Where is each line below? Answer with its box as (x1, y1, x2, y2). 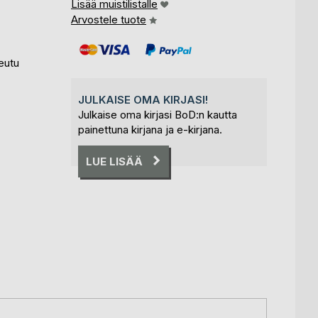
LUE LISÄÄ (86, 154, 143, 168)
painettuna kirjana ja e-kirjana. (78, 123, 222, 136)
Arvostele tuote (71, 13, 146, 26)
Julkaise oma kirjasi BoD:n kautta (78, 108, 237, 121)
